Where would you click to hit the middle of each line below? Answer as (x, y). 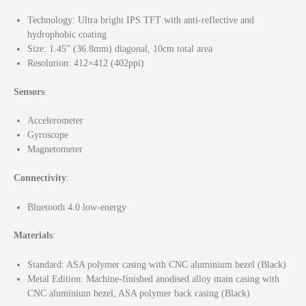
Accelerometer (55, 121)
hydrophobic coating (67, 35)
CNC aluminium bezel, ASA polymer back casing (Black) (139, 294)
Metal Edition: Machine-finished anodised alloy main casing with (153, 279)
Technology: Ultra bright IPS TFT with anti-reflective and (141, 20)
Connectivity (40, 178)
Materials (33, 236)
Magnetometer (55, 150)
